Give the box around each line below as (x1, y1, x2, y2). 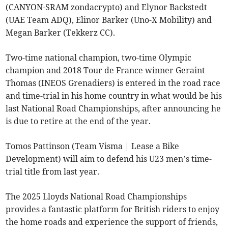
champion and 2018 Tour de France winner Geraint (6, 65, 206, 75)
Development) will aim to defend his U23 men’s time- (6, 153, 212, 164)
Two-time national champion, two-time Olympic (6, 52, 192, 63)
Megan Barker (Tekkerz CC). (6, 27, 116, 38)
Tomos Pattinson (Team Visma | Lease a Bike (6, 140, 180, 151)
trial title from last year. (6, 166, 100, 177)
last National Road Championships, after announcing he (6, 103, 221, 113)
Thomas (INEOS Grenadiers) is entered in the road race (6, 77, 221, 88)
